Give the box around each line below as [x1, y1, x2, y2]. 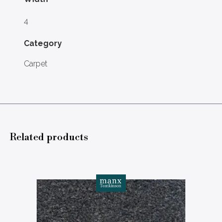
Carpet [24, 59, 48, 68]
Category [24, 39, 62, 48]
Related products [10, 131, 88, 142]
